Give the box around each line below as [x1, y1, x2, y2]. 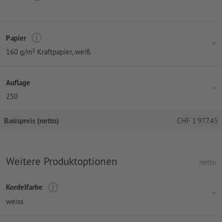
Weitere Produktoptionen [6, 154, 117, 168]
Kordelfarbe [6, 182, 43, 192]
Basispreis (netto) [4, 116, 59, 126]
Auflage [6, 77, 30, 87]
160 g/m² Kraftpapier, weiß [6, 47, 91, 57]
